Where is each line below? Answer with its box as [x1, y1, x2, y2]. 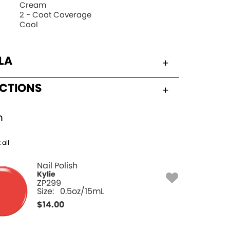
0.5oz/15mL [60, 187, 105, 196]
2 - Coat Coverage [20, 11, 92, 19]
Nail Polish [37, 161, 78, 170]
